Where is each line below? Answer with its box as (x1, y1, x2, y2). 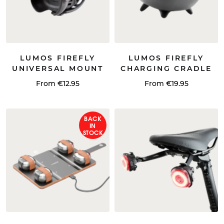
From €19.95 (144, 79, 188, 88)
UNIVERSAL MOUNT (11, 64, 103, 73)
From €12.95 (36, 79, 79, 88)
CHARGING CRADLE (120, 64, 212, 73)
